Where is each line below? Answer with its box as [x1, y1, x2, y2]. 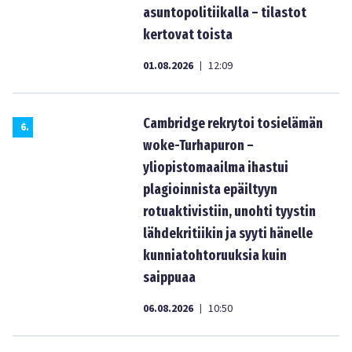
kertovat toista [143, 26, 233, 43]
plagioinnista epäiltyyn [143, 181, 277, 198]
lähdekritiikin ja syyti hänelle [143, 225, 313, 242]
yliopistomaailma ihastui [143, 159, 288, 176]
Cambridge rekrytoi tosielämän [143, 115, 323, 132]
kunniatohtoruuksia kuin [143, 247, 287, 264]
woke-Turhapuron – [143, 137, 254, 154]
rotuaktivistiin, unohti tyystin [143, 203, 316, 220]
